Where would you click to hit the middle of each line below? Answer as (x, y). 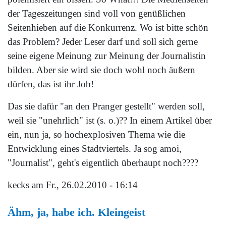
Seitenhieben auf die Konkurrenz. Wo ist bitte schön (108, 28)
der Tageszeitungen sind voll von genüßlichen (97, 14)
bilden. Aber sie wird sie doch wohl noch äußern (101, 70)
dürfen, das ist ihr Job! (51, 84)
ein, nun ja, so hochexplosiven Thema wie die (96, 135)
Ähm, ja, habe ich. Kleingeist (76, 212)
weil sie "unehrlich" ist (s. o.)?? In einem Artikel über (110, 121)
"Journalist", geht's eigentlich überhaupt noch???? (103, 163)
